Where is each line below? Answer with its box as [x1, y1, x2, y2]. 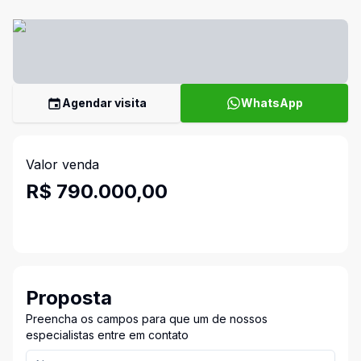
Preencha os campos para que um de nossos [26, 312, 268, 326]
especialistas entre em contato [26, 328, 189, 342]
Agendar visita [62, 96, 147, 110]
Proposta [26, 286, 112, 309]
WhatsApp [240, 96, 303, 110]
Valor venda [26, 156, 99, 172]
